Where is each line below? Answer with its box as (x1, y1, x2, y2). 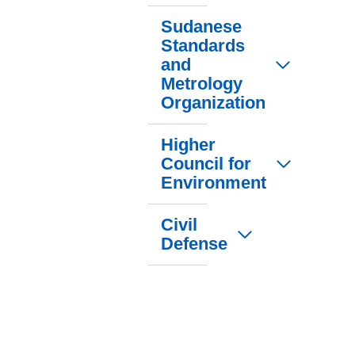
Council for (161, 154, 251, 174)
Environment (161, 173, 266, 193)
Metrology (161, 74, 242, 94)
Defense (161, 234, 227, 254)
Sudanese (161, 17, 242, 37)
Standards (161, 36, 245, 56)
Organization (161, 93, 265, 113)
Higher (161, 135, 216, 155)
